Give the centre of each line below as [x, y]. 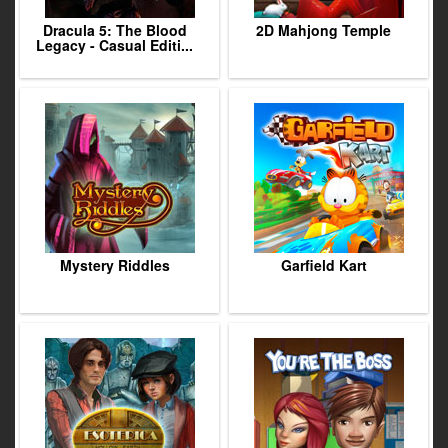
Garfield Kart [323, 265]
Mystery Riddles [114, 265]
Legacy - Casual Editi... [114, 45]
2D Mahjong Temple [323, 30]
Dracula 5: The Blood [114, 30]
